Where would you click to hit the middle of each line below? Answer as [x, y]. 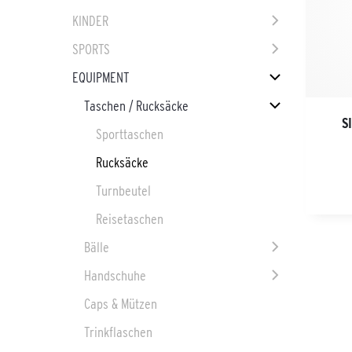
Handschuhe [115, 276]
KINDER [90, 21]
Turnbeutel [123, 191]
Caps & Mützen [120, 304]
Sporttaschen [129, 134]
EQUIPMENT [100, 78]
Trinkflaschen [118, 332]
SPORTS [91, 49]
